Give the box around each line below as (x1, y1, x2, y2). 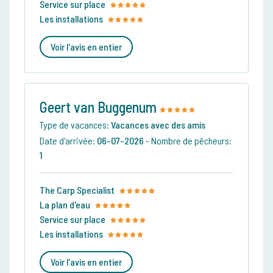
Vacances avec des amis (111, 119, 205, 131)
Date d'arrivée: (40, 135, 97, 147)
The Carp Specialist (40, 184, 115, 196)
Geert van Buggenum (40, 98, 160, 116)
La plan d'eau (40, 199, 90, 211)
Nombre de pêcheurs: (151, 135, 232, 147)
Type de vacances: (40, 119, 111, 131)
